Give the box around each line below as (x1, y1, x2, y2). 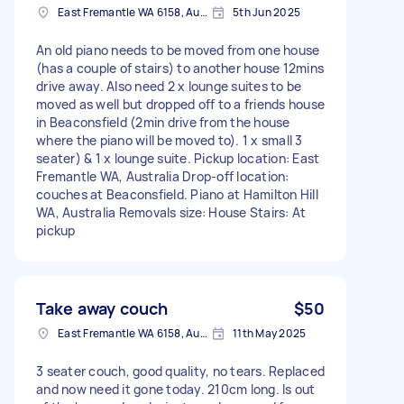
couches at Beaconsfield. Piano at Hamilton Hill (36, 185, 318, 203)
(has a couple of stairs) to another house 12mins (36, 59, 324, 77)
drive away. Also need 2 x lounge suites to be (36, 77, 302, 95)
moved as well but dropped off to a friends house (36, 95, 325, 113)
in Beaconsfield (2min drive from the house (36, 113, 290, 131)
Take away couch (36, 297, 169, 319)
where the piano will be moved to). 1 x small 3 (36, 131, 303, 149)
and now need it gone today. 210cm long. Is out (36, 380, 316, 398)
